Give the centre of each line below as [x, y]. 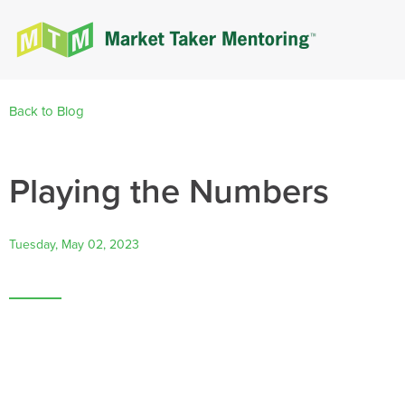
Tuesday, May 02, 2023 [74, 245]
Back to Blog [47, 111]
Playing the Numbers [169, 191]
